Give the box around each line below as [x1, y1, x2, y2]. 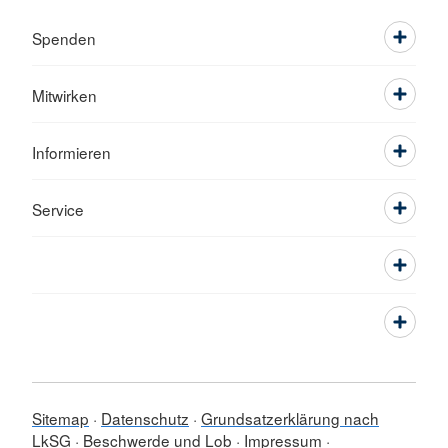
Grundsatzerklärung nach [201, 407, 379, 429]
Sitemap [32, 407, 89, 429]
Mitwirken [32, 84, 97, 106]
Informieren [32, 141, 111, 163]
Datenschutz [101, 407, 189, 429]
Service [32, 198, 84, 220]
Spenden [32, 27, 96, 49]
